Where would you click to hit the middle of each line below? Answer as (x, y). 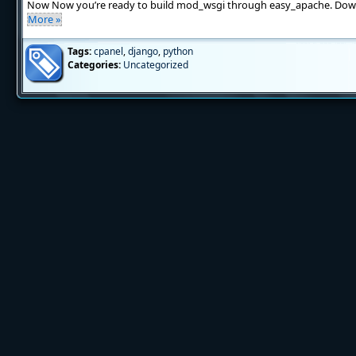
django (143, 51)
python (178, 51)
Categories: (94, 65)
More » (44, 19)
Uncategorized (155, 65)
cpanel (108, 51)
